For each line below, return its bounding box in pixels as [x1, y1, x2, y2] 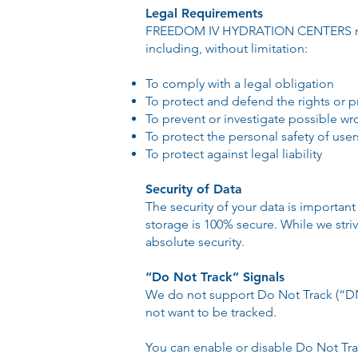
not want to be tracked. [145, 304, 276, 320]
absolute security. [145, 234, 245, 249]
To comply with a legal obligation [145, 76, 334, 91]
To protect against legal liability [145, 146, 322, 161]
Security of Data [145, 181, 242, 197]
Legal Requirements [145, 6, 263, 21]
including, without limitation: [145, 41, 308, 56]
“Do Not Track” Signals [145, 269, 284, 284]
